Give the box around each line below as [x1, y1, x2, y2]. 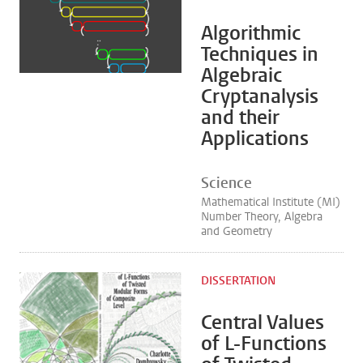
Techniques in [201, 41, 318, 67]
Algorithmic [201, 20, 301, 46]
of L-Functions [201, 331, 327, 357]
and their [201, 105, 280, 130]
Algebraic [201, 62, 282, 88]
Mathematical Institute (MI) [201, 194, 340, 210]
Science [201, 173, 252, 193]
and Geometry [201, 224, 272, 239]
